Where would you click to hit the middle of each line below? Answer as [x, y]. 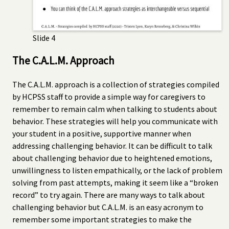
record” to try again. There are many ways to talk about [109, 194]
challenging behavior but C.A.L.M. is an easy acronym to [108, 207]
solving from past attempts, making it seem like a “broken [115, 182]
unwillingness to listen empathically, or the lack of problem [117, 170]
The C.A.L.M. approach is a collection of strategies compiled [116, 84]
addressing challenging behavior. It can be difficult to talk [112, 145]
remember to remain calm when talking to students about [115, 109]
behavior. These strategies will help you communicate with [115, 121]
